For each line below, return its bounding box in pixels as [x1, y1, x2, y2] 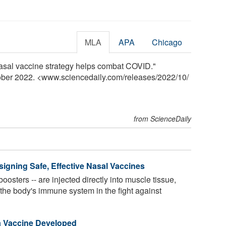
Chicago [152, 36, 183, 48]
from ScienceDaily [134, 113, 192, 124]
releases [125, 71, 155, 83]
